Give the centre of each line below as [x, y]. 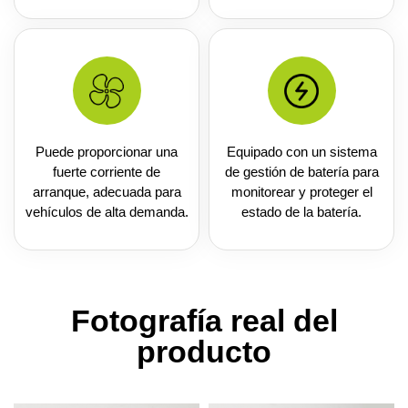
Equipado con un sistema [301, 152]
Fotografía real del [204, 321]
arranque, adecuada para [107, 192]
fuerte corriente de [107, 172]
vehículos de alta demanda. [107, 212]
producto [204, 352]
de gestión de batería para [301, 172]
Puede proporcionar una [107, 152]
